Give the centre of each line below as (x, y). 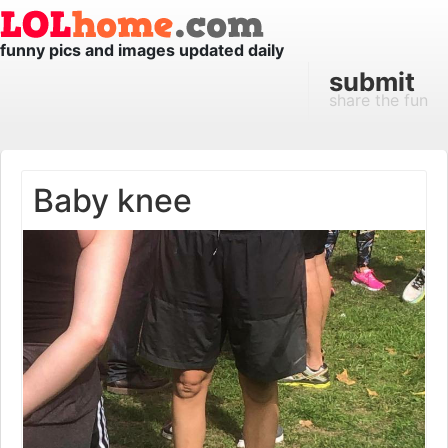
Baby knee (112, 200)
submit (372, 81)
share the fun (378, 100)
